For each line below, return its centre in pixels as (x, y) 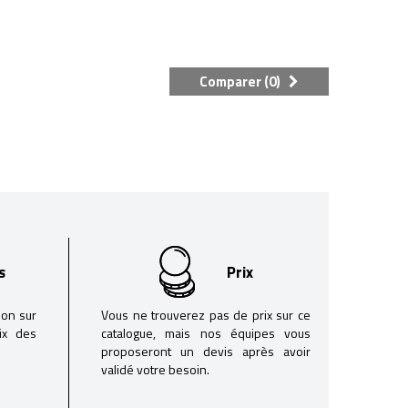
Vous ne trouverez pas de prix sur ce (206, 315)
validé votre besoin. (155, 369)
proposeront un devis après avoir (206, 351)
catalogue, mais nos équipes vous (206, 333)
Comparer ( (234, 82)
